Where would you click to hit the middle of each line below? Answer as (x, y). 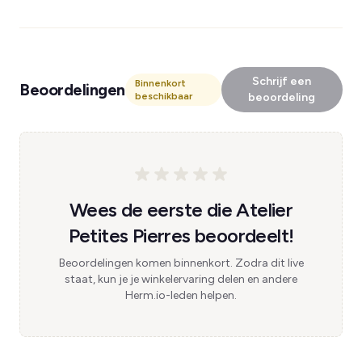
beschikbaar (163, 96)
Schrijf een (282, 81)
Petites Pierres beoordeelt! (181, 236)
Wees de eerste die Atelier (181, 210)
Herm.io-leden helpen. (181, 295)
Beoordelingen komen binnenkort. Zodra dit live (181, 263)
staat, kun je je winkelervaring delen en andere (181, 279)
